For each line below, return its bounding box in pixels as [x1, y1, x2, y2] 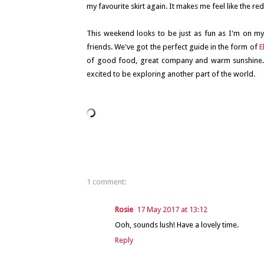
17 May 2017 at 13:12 [137, 205, 207, 214]
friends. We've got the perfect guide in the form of [87, 42, 259, 51]
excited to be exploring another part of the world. [87, 69, 255, 78]
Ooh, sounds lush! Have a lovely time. [115, 220, 239, 229]
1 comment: [87, 177, 126, 186]
